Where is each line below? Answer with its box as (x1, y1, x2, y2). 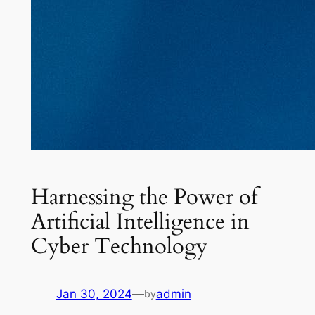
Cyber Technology (30, 231, 207, 261)
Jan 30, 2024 (56, 287, 132, 302)
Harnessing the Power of (30, 181, 257, 212)
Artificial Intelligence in (30, 206, 250, 236)
